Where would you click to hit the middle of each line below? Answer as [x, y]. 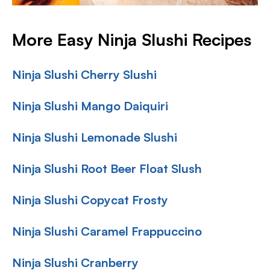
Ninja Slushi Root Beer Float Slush [107, 168]
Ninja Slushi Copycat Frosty [90, 200]
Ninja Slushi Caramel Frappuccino [107, 231]
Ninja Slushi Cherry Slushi [84, 74]
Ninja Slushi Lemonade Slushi [95, 137]
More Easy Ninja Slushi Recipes [132, 39]
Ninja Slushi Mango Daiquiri [90, 106]
